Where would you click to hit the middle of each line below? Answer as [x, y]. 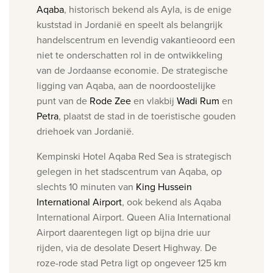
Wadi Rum [198, 101]
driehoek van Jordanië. [87, 131]
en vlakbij [154, 101]
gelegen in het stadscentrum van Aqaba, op [129, 172]
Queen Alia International [179, 217]
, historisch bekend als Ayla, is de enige [148, 9]
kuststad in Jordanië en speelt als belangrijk [101, 25]
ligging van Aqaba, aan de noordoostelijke [126, 86]
